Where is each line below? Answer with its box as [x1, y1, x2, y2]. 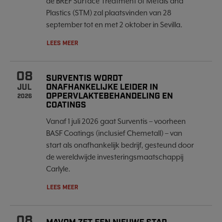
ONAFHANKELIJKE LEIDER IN [46, 82, 158, 93]
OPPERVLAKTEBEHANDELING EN [46, 91, 173, 102]
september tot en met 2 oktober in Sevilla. [46, 20, 182, 29]
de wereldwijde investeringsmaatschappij [46, 153, 183, 161]
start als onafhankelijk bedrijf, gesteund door [46, 141, 194, 149]
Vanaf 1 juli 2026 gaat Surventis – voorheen [46, 117, 186, 125]
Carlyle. [46, 165, 70, 173]
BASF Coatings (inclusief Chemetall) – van [46, 129, 182, 137]
